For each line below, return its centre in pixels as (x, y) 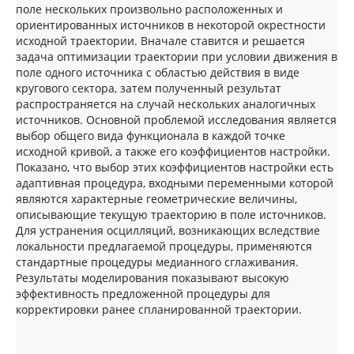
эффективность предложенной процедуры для (143, 293)
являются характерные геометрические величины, (156, 198)
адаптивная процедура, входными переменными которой (175, 183)
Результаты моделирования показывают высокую (153, 277)
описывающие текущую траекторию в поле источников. (171, 214)
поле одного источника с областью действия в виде (158, 72)
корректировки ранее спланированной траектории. (159, 309)
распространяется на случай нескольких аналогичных (166, 104)
